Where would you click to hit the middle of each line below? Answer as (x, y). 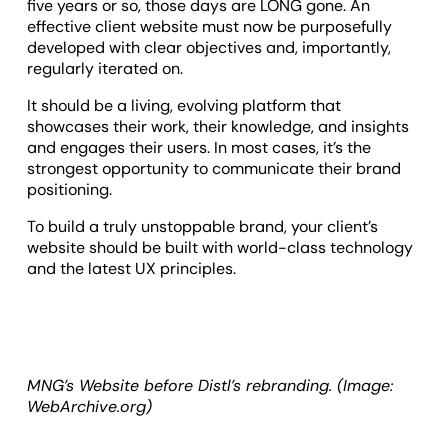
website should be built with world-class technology (220, 248)
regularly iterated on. (107, 69)
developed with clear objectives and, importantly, (209, 48)
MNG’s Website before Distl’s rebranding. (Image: (210, 386)
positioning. (70, 190)
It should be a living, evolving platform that (184, 106)
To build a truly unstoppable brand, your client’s (203, 227)
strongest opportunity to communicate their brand (214, 169)
